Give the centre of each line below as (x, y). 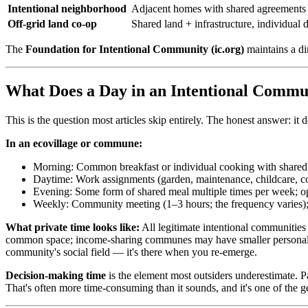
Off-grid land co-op (52, 24)
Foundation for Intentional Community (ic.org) (135, 49)
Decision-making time (56, 276)
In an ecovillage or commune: (74, 144)
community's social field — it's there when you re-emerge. (131, 252)
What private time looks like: (73, 228)
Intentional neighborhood (67, 9)
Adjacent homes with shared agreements (219, 9)
